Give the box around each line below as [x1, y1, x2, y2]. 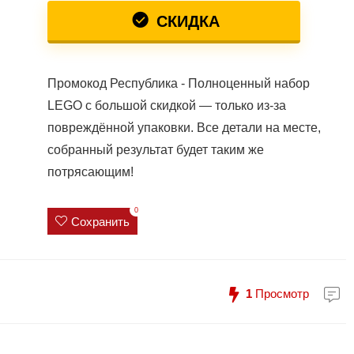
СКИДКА [151, 13, 220, 30]
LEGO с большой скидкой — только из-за [47, 99, 286, 112]
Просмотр [252, 286, 309, 300]
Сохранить [70, 214, 130, 228]
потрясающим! [47, 165, 134, 179]
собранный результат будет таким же [47, 143, 264, 156]
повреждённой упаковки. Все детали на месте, [47, 121, 321, 134]
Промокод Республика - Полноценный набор [47, 77, 310, 90]
